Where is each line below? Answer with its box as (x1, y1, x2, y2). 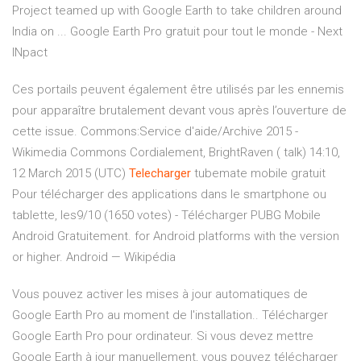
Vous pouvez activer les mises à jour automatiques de (12, 287, 308, 302)
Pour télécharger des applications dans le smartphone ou (12, 187, 326, 202)
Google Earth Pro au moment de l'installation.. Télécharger (12, 308, 328, 323)
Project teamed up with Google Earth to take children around (12, 3, 342, 19)
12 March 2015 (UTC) (12, 166, 129, 181)
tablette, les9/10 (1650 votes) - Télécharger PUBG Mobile (12, 208, 321, 223)
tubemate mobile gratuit (191, 166, 326, 181)
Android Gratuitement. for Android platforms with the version (12, 229, 339, 244)
